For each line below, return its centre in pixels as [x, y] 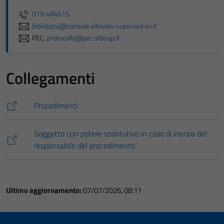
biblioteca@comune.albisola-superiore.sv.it [94, 26]
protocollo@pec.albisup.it [83, 38]
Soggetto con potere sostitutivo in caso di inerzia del [120, 133]
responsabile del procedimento [84, 145]
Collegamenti [50, 78]
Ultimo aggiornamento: [44, 190]
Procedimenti [56, 105]
